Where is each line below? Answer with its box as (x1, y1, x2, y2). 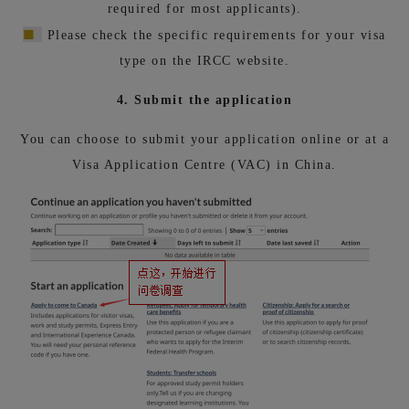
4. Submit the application (116, 92, 293, 107)
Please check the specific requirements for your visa (42, 27, 386, 42)
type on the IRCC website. (119, 53, 290, 68)
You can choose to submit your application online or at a (20, 131, 389, 146)
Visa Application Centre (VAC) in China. (72, 157, 337, 172)
